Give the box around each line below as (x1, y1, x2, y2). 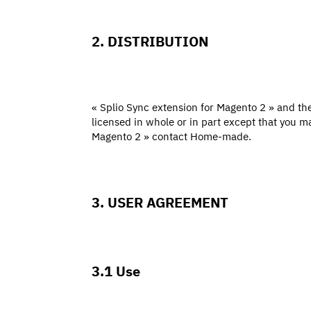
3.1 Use (92, 260, 140, 280)
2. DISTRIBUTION (92, 31, 208, 51)
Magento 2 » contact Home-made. (92, 128, 251, 143)
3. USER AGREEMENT (92, 192, 228, 212)
